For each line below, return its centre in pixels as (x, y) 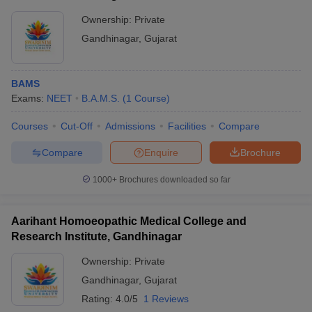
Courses (30, 126)
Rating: (99, 299)
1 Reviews (166, 299)
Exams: (29, 98)
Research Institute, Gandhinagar (96, 236)
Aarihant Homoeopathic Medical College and (129, 221)
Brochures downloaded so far (173, 180)
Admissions (130, 126)
